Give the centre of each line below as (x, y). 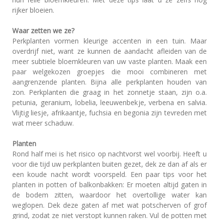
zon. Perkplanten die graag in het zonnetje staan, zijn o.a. (109, 92)
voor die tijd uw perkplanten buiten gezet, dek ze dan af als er (109, 164)
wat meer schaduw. (43, 123)
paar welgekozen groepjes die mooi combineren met (109, 72)
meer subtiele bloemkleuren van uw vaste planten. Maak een (109, 61)
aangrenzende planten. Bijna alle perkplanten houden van (109, 82)
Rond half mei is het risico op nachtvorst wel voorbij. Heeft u (109, 154)
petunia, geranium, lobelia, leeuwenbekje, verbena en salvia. (109, 102)
